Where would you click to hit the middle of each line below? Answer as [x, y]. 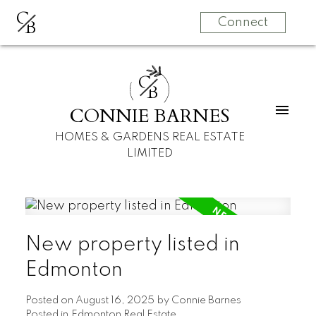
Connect [243, 23]
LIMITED [150, 153]
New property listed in [132, 245]
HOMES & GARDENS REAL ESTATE [150, 137]
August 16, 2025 [115, 301]
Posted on [50, 301]
